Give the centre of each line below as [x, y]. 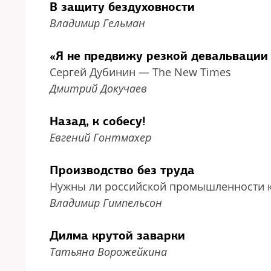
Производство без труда [122, 170]
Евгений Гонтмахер [100, 137]
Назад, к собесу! [98, 121]
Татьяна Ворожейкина [108, 252]
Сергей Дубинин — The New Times [140, 72]
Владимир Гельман [97, 23]
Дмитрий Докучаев [98, 88]
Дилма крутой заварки [117, 235]
